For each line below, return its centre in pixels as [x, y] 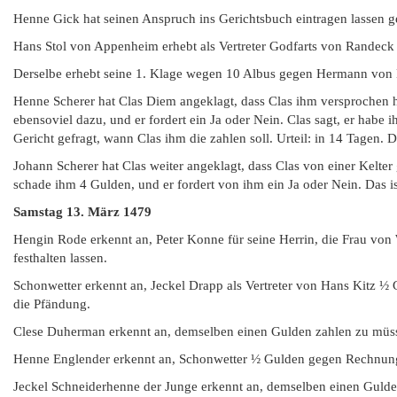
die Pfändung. [52, 304]
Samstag [40, 212]
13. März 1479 [109, 212]
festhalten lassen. [60, 258]
